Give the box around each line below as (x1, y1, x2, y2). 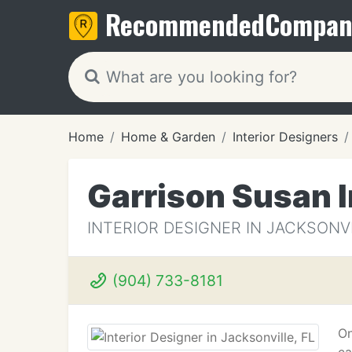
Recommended (105, 4, 265, 44)
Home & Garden (121, 129, 215, 145)
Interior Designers (233, 129, 338, 145)
